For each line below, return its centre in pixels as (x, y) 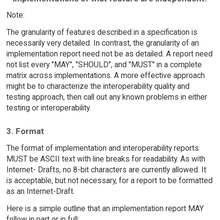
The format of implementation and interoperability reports (102, 148)
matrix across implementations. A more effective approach (105, 76)
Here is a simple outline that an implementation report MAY (105, 208)
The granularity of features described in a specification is (102, 32)
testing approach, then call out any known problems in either (107, 97)
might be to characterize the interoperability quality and (98, 86)
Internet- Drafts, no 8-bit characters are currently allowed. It (106, 169)
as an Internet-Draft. (40, 191)
